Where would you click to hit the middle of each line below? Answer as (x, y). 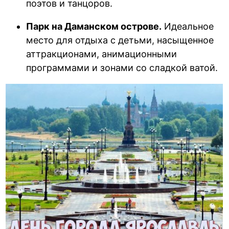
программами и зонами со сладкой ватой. (122, 68)
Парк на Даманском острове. (94, 27)
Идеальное (188, 27)
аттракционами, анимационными (102, 54)
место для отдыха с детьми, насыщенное (120, 40)
